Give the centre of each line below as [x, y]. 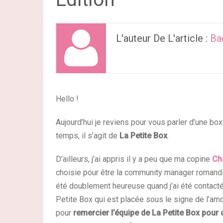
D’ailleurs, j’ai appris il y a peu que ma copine [134, 159]
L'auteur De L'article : [163, 38]
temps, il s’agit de [88, 136]
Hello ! [67, 99]
